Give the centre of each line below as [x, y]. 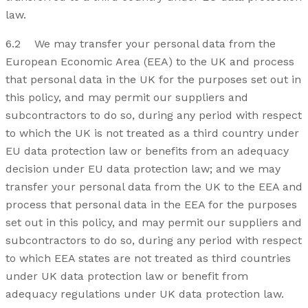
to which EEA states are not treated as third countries [148, 258]
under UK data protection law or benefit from [127, 276]
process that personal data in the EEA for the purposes [151, 205]
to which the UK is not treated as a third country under [152, 133]
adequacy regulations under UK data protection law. [145, 294]
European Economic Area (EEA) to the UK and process [150, 62]
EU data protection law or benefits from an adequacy [147, 151]
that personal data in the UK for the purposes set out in [153, 80]
